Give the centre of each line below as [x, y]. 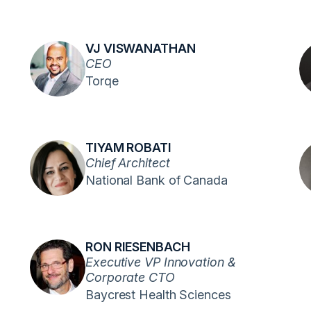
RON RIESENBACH [138, 246]
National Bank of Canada [157, 180]
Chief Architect [128, 162]
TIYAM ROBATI [128, 147]
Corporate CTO [130, 277]
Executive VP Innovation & [161, 262]
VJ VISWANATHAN [141, 48]
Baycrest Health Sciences [158, 294]
